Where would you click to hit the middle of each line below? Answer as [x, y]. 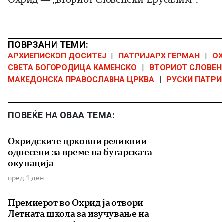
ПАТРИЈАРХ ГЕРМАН [159, 56]
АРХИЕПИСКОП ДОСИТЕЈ [57, 56]
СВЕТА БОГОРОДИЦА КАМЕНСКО [72, 68]
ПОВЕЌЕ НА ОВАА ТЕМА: [61, 115]
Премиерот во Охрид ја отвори [76, 203]
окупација [31, 163]
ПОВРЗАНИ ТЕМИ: [48, 45]
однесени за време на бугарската [80, 152]
